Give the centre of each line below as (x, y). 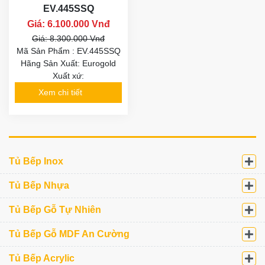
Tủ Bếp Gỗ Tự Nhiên (55, 209)
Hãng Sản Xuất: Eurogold (68, 63)
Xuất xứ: (68, 75)
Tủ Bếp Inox (36, 161)
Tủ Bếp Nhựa (39, 185)
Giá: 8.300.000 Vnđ (68, 38)
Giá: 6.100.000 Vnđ (68, 24)
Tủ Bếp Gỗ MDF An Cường (69, 234)
